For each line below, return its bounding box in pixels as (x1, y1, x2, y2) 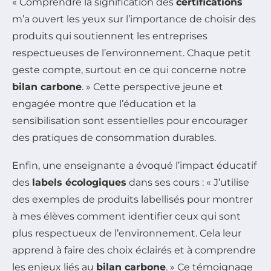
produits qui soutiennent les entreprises (12, 30, 207, 42)
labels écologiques (32, 177, 126, 189)
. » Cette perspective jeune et (82, 81, 223, 93)
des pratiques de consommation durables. (12, 132, 216, 144)
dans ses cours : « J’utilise (126, 177, 249, 189)
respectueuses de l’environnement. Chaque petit (12, 47, 251, 59)
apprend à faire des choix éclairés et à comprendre (12, 244, 256, 256)
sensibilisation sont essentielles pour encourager (12, 115, 247, 127)
